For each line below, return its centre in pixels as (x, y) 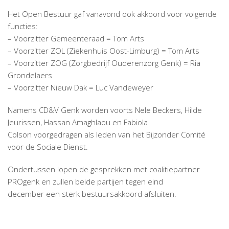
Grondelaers (30, 75)
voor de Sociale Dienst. (48, 146)
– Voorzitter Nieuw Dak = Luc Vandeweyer (81, 87)
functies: (23, 26)
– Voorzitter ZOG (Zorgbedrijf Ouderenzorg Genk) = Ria (104, 63)
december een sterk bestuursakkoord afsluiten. (92, 193)
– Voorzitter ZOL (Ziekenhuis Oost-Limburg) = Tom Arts (104, 50)
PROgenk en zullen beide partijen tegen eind (85, 181)
